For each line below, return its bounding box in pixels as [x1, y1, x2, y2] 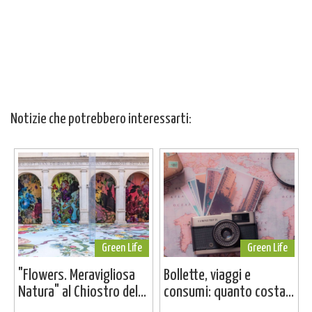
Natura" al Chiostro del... [17, 284, 146, 301]
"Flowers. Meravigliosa [17, 267, 135, 284]
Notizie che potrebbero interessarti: [10, 112, 192, 127]
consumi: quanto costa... [163, 284, 294, 301]
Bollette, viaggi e [163, 267, 251, 284]
